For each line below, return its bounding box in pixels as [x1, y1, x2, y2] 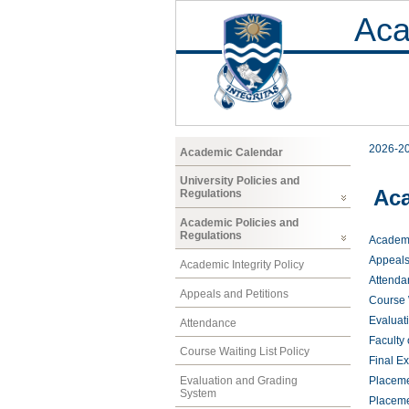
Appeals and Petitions [180, 287, 288, 300]
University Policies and [180, 174, 299, 188]
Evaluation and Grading [180, 374, 298, 388]
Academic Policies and [180, 216, 299, 230]
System [180, 387, 216, 401]
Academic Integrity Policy [180, 257, 304, 271]
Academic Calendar [180, 145, 283, 159]
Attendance [180, 316, 236, 330]
